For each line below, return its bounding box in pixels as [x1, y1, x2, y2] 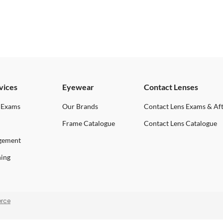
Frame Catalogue [62, 119, 115, 128]
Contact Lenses [143, 82, 198, 92]
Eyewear [62, 82, 94, 92]
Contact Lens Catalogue [143, 119, 217, 128]
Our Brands [62, 102, 98, 111]
